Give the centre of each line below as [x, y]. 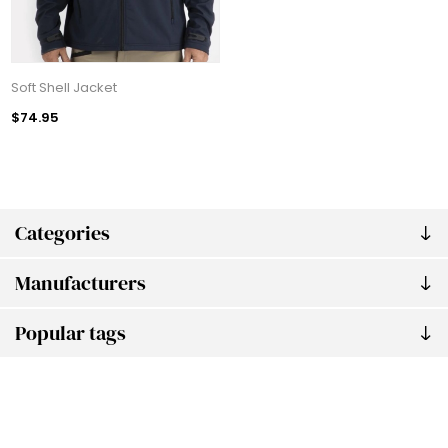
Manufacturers [80, 283]
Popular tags [70, 333]
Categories [62, 233]
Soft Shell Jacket [64, 88]
